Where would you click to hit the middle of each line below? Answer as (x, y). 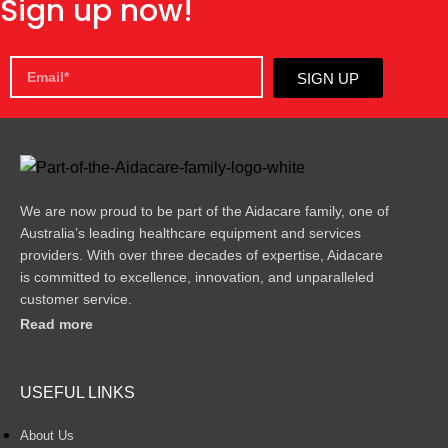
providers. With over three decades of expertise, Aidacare (201, 254)
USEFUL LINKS (77, 392)
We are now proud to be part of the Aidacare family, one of (204, 210)
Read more (56, 323)
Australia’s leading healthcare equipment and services (190, 232)
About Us (47, 435)
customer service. (78, 298)
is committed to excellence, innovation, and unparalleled (197, 276)
